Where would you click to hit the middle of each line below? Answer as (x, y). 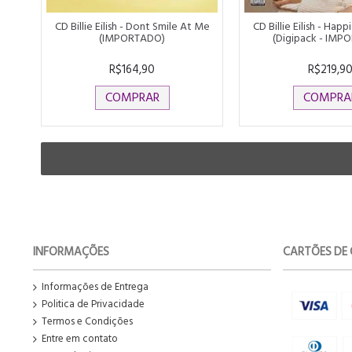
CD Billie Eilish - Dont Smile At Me (132, 26)
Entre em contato (80, 338)
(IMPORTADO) (132, 38)
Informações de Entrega (95, 286)
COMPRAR (132, 97)
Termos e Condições (87, 321)
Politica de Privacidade (93, 304)
